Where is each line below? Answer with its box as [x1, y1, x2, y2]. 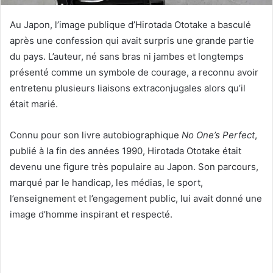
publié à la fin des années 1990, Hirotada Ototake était [10, 144, 241, 157]
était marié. [10, 97, 58, 110]
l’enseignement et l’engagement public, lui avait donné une [10, 192, 262, 204]
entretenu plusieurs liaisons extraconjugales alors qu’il [10, 82, 246, 94]
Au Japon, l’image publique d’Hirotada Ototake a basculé [10, 18, 251, 30]
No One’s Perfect [182, 129, 255, 141]
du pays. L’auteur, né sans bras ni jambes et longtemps [10, 50, 244, 62]
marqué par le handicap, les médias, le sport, [10, 176, 203, 188]
